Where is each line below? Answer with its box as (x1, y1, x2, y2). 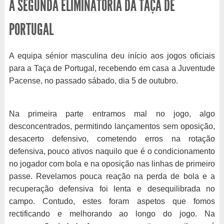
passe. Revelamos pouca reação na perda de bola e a (8, 172, 215, 180)
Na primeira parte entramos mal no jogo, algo (8, 109, 215, 118)
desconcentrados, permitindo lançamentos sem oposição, (8, 122, 215, 130)
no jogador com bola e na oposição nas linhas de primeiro (8, 159, 215, 168)
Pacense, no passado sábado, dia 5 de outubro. (8, 76, 178, 85)
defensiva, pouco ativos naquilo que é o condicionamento (8, 147, 215, 155)
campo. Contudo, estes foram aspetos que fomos (8, 197, 215, 205)
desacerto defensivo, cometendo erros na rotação (8, 134, 215, 143)
